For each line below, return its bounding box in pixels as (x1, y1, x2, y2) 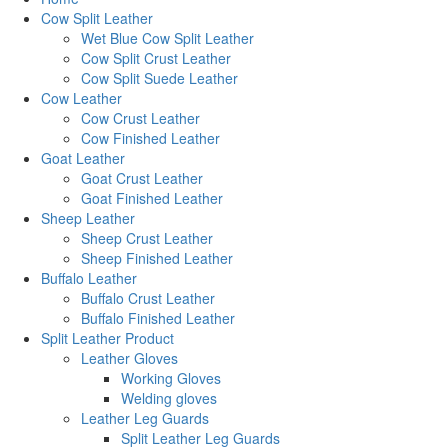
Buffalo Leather (41, 268, 137, 288)
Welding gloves (121, 388, 217, 408)
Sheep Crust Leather (81, 228, 213, 248)
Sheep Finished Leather (81, 248, 233, 268)
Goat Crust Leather (81, 168, 203, 188)
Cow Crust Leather (81, 108, 200, 128)
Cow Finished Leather (81, 128, 220, 148)
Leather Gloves (81, 348, 178, 368)
